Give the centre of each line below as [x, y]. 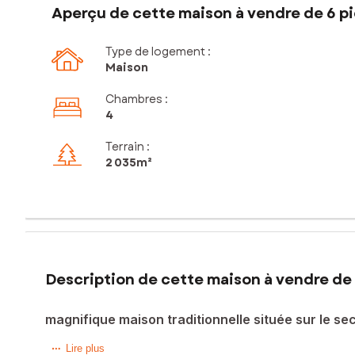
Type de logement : [158, 52]
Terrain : [128, 147]
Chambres [134, 99]
